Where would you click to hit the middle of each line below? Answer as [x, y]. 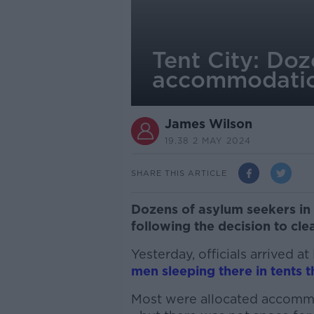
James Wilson [208, 124]
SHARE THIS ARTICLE [179, 173]
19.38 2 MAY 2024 [207, 141]
